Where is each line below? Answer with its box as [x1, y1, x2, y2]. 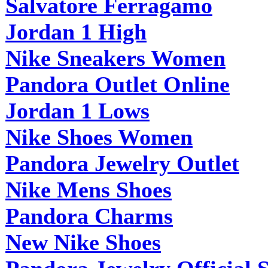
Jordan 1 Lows [5, 98, 150, 123]
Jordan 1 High [5, 19, 147, 44]
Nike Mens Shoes [5, 176, 172, 202]
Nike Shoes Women [5, 124, 193, 150]
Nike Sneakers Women [5, 45, 226, 71]
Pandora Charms [5, 203, 173, 229]
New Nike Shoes [5, 229, 161, 255]
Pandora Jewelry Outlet [5, 150, 239, 176]
